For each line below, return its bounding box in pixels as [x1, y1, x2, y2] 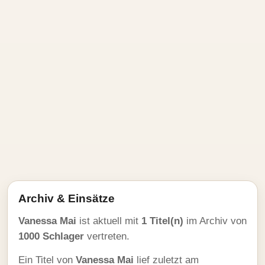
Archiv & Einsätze [18, 192, 115, 205]
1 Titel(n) [141, 215, 183, 227]
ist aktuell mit [76, 215, 141, 227]
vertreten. [84, 231, 130, 242]
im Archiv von [183, 215, 247, 227]
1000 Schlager [18, 231, 84, 242]
